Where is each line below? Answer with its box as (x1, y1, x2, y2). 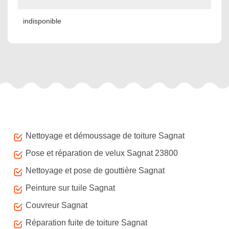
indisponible (23, 17, 61, 25)
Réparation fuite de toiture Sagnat (26, 218, 147, 227)
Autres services (8, 114, 68, 123)
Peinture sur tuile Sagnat (26, 184, 115, 192)
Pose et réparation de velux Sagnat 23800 (26, 149, 178, 157)
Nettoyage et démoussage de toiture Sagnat (26, 131, 185, 140)
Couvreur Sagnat (26, 201, 87, 210)
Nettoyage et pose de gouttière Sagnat (26, 166, 165, 175)
